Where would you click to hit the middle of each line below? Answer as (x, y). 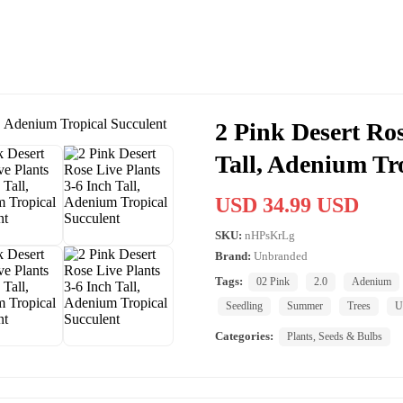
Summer (305, 305)
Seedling (244, 305)
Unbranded (281, 255)
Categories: (244, 336)
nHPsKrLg (270, 235)
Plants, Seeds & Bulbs (335, 336)
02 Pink (273, 281)
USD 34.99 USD (287, 205)
